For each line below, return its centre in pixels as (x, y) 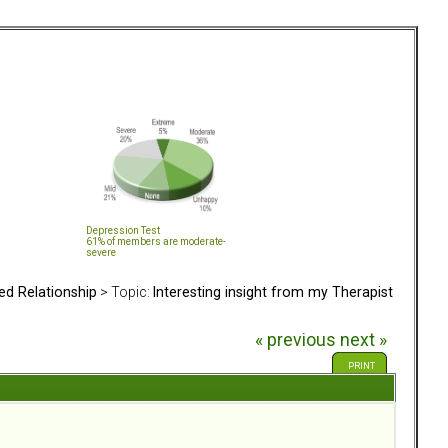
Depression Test (123, 230)
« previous (295, 340)
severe (101, 252)
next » (363, 340)
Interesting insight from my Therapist (273, 291)
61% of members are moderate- (156, 241)
